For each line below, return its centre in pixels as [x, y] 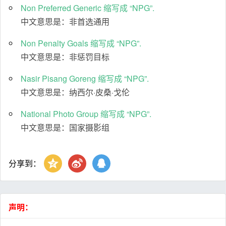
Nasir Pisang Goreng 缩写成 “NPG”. [85, 79]
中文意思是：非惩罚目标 [65, 57]
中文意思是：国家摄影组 [65, 128]
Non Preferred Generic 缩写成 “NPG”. [88, 8]
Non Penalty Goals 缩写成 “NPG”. [81, 43]
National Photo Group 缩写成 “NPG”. [86, 114]
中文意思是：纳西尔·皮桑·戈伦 [75, 92]
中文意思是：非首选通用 [65, 22]
